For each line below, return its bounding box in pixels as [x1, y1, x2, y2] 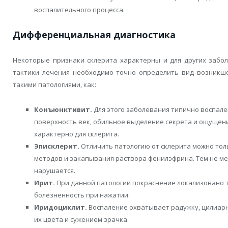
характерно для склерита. [34, 129, 119, 138]
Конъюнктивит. [34, 104, 92, 114]
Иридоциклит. [34, 202, 87, 212]
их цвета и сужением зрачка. [34, 214, 129, 224]
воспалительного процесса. [34, 5, 125, 15]
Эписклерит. [34, 141, 79, 151]
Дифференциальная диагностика [13, 28, 176, 41]
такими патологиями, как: [13, 80, 96, 90]
